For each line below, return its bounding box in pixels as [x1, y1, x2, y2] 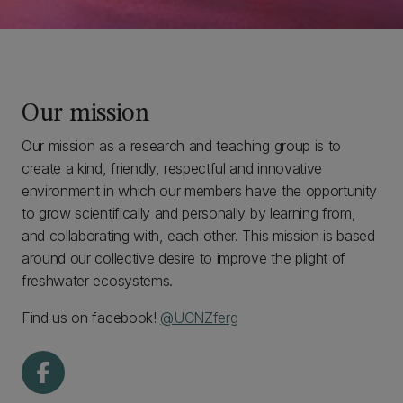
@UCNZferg [160, 309, 238, 327]
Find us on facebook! [22, 309, 161, 327]
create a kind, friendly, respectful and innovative [22, 159, 322, 177]
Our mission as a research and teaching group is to [22, 137, 341, 155]
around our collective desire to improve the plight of [22, 249, 346, 267]
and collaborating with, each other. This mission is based [22, 227, 375, 245]
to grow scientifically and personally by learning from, [22, 204, 356, 222]
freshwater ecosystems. [22, 272, 173, 290]
